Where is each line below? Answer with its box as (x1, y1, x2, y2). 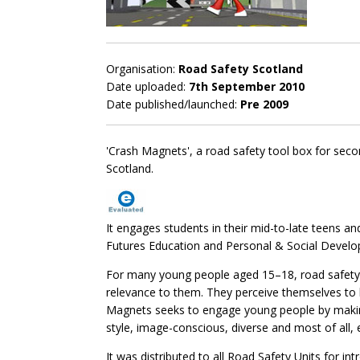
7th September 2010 (189, 79, 305, 94)
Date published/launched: (106, 96, 240, 112)
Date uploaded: (106, 79, 189, 94)
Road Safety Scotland (178, 61, 303, 76)
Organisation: (106, 61, 178, 76)
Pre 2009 (240, 96, 288, 112)
